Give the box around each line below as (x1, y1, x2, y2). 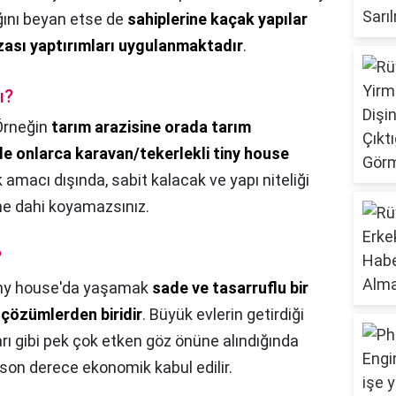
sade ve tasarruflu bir (152, 278, 308, 298)
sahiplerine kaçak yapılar (127, 10, 308, 29)
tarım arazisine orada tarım (51, 118, 251, 137)
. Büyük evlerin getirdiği (142, 305, 304, 324)
